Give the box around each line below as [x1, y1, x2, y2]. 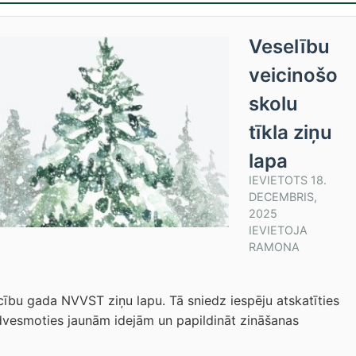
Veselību [249, 35, 330, 58]
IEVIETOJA [249, 223, 308, 237]
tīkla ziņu [249, 121, 332, 144]
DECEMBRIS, [249, 190, 317, 203]
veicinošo [249, 64, 338, 87]
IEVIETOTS [249, 173, 311, 187]
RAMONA [249, 240, 300, 253]
